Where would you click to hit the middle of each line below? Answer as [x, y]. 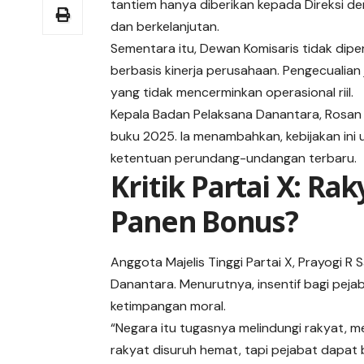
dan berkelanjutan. [165, 27]
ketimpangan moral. [169, 305]
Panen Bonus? [204, 222]
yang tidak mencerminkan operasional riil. [232, 93]
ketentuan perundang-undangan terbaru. [234, 158]
